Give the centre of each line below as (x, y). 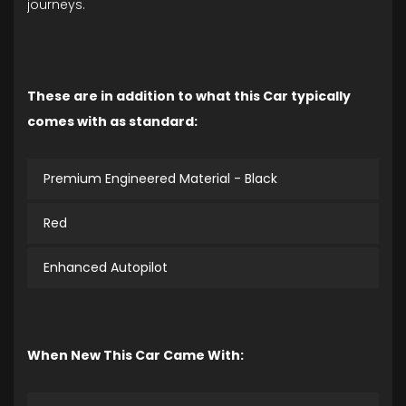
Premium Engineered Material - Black (160, 179)
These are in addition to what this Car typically (189, 97)
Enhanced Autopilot (106, 268)
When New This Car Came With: (135, 356)
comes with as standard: (112, 122)
